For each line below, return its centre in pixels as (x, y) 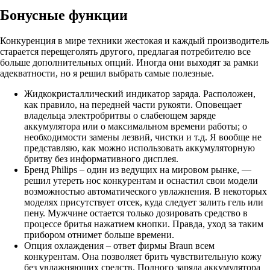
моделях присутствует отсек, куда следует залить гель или (144, 202)
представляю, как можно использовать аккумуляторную (140, 148)
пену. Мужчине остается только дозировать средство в (136, 213)
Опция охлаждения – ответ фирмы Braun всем (119, 245)
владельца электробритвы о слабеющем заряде (120, 115)
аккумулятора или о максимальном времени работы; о (136, 126)
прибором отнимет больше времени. (99, 234)
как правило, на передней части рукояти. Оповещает (133, 104)
